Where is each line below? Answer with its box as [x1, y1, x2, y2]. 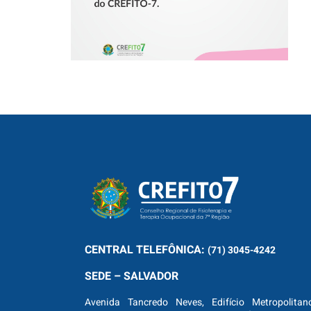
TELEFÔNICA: [133, 242, 208, 258]
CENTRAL [85, 242, 133, 258]
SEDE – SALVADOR [85, 268, 181, 285]
